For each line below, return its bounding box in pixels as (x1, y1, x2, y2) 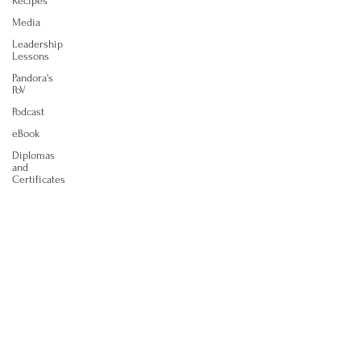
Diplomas (12, 149, 55, 161)
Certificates (12, 173, 65, 185)
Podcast (12, 106, 44, 118)
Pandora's (12, 72, 53, 84)
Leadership (12, 38, 63, 50)
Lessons (12, 50, 49, 62)
